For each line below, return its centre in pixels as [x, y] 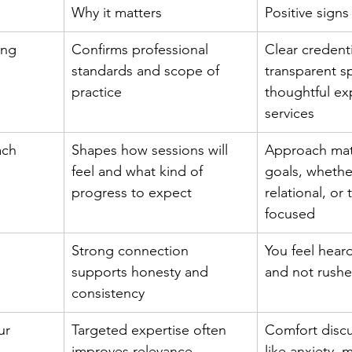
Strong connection [132, 251]
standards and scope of [147, 71]
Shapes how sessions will [152, 150]
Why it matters [117, 13]
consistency [108, 293]
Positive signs [307, 13]
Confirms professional [142, 49]
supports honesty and [142, 272]
